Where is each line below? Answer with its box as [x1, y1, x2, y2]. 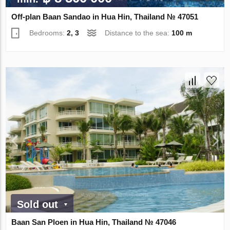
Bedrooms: [29, 28, 67, 37]
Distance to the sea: [105, 28, 172, 37]
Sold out [17, 199, 59, 210]
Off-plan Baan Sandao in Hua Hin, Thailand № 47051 [11, 12, 199, 21]
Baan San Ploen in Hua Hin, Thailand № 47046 [11, 218, 177, 227]
